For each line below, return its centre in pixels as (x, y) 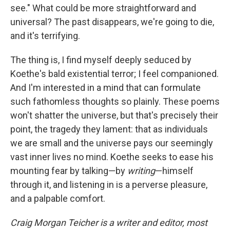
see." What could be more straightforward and (103, 8)
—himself (174, 171)
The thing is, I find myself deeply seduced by (101, 60)
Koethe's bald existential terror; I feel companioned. (114, 74)
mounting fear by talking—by (69, 171)
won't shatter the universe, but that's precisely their (114, 115)
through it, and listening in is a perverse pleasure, (109, 185)
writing (141, 171)
